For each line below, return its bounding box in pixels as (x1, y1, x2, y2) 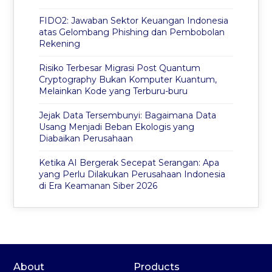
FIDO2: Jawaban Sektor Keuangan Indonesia (38, 15, 228, 27)
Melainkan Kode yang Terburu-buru (38, 86, 188, 97)
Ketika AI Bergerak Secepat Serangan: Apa (38, 157, 219, 169)
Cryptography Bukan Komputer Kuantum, (38, 74, 217, 86)
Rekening (38, 38, 80, 50)
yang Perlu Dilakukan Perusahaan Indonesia (38, 169, 225, 180)
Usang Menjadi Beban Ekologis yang (38, 121, 194, 133)
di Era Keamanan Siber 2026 (38, 180, 157, 192)
